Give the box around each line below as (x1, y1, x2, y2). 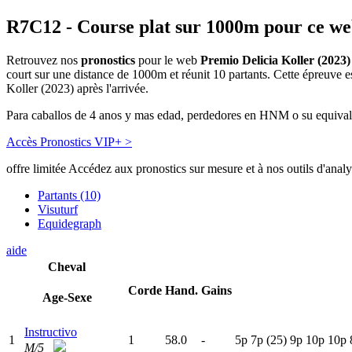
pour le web (135, 53, 200, 68)
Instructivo (24, 325, 77, 339)
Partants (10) (38, 189, 101, 203)
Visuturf (38, 203, 78, 217)
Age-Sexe (42, 291, 92, 305)
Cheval (48, 260, 86, 274)
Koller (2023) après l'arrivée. (6, 82, 148, 96)
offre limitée (6, 162, 66, 176)
